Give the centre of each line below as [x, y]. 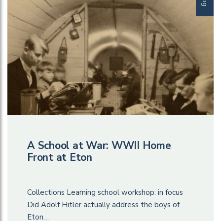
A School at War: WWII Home [99, 145]
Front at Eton [60, 157]
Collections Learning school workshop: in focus [105, 192]
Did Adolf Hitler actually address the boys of [103, 204]
